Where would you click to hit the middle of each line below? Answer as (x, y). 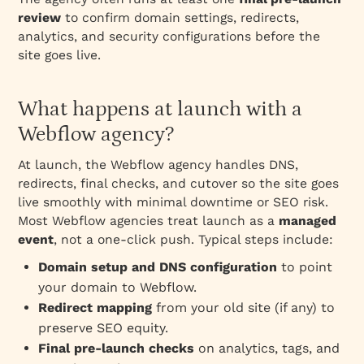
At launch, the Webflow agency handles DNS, (158, 164)
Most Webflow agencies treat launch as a (149, 220)
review (40, 17)
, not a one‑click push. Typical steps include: (194, 239)
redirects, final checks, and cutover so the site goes (179, 183)
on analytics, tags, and (267, 348)
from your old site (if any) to (244, 307)
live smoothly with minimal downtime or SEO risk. (173, 201)
